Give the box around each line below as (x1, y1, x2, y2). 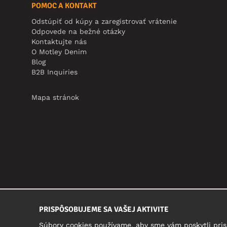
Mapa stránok (31, 93, 79, 102)
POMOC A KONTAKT (31, 1, 97, 11)
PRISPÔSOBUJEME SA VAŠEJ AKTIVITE (39, 204, 169, 214)
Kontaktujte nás (31, 37, 87, 46)
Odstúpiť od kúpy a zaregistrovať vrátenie (31, 17, 177, 26)
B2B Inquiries (31, 68, 78, 77)
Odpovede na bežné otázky (31, 27, 125, 36)
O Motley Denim (31, 48, 87, 56)
